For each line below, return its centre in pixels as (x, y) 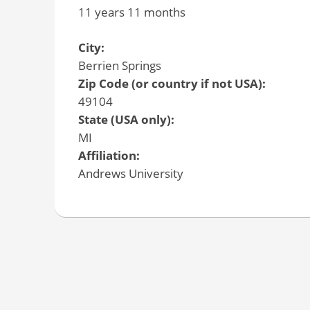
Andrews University (130, 174)
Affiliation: (110, 156)
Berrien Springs (119, 66)
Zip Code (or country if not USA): (173, 84)
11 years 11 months (131, 12)
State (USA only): (127, 120)
